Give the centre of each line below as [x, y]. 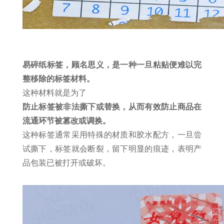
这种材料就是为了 [54, 93]
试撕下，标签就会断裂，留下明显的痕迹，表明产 [112, 149]
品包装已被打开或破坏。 [66, 163]
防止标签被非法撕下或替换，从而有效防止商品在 [112, 107]
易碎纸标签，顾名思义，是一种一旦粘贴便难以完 [112, 65]
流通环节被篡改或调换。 [66, 121]
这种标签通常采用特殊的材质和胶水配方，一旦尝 [112, 135]
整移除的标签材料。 [58, 79]
